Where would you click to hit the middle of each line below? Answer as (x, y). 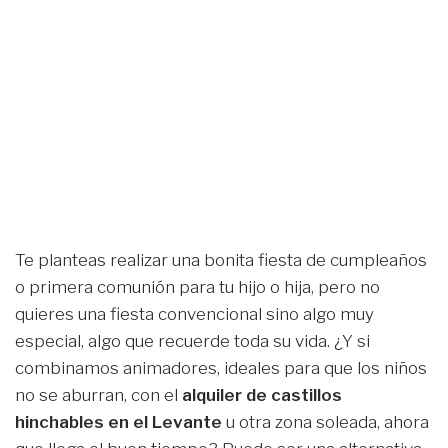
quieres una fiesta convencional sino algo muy (194, 313)
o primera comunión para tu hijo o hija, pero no (197, 286)
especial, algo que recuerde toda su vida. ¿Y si (192, 340)
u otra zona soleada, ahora (327, 421)
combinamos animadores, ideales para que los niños (221, 367)
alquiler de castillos (262, 394)
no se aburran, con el (98, 394)
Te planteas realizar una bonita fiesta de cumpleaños (221, 259)
